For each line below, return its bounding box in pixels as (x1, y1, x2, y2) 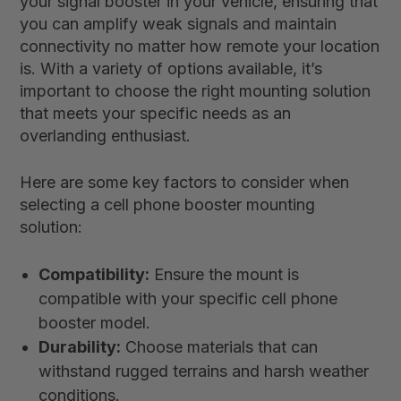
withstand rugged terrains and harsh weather (38, 362, 370, 380)
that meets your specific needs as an (20, 104, 292, 123)
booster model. (38, 313, 151, 332)
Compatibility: (38, 265, 150, 284)
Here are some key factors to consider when (20, 173, 350, 192)
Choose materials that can (121, 337, 319, 356)
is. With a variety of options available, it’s (20, 59, 323, 78)
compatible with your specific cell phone (38, 289, 338, 308)
